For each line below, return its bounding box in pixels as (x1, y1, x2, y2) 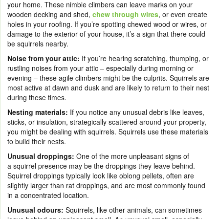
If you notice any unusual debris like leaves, (68, 107, 204, 117)
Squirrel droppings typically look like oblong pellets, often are (7, 170, 194, 180)
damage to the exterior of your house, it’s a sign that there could (7, 28, 205, 39)
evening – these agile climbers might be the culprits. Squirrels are (7, 72, 209, 83)
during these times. (7, 92, 68, 102)
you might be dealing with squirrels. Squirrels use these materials (7, 126, 208, 136)
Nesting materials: (7, 107, 68, 117)
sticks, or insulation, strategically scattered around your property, (7, 116, 206, 127)
